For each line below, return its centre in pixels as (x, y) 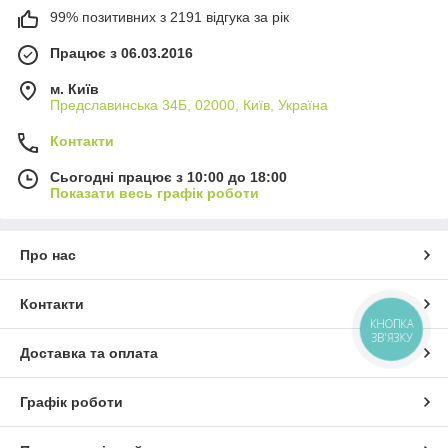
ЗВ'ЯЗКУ (391, 337)
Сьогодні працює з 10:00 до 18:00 (168, 176)
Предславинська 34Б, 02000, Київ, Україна (189, 104)
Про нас (48, 254)
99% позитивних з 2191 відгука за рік (169, 16)
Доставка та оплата (89, 352)
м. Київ (74, 88)
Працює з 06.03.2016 (121, 52)
